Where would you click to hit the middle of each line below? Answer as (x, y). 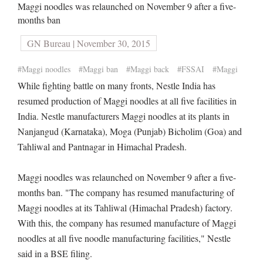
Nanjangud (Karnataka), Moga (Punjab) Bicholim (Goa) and (130, 131)
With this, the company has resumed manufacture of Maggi (127, 223)
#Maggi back (148, 69)
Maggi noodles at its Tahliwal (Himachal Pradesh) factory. (125, 208)
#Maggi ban (98, 69)
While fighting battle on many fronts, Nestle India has (117, 85)
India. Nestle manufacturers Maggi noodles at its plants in (124, 116)
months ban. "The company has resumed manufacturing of (126, 192)
